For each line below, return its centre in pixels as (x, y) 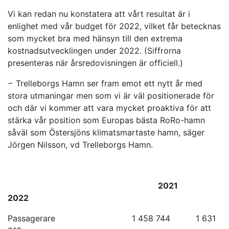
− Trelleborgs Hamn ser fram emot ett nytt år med (105, 83)
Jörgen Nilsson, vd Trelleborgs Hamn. (80, 145)
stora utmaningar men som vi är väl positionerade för (111, 96)
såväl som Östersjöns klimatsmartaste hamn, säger (106, 132)
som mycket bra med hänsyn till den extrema (95, 38)
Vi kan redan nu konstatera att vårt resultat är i (99, 14)
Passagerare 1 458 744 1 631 (112, 218)
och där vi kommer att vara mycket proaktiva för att (109, 108)
